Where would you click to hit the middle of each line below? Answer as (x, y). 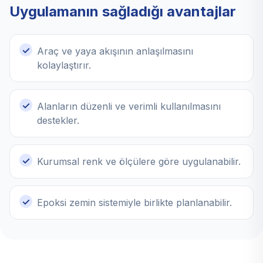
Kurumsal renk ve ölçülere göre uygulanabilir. (139, 162)
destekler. (58, 121)
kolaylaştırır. (64, 65)
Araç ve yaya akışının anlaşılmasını (115, 51)
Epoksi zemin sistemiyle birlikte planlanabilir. (134, 203)
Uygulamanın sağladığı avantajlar (123, 12)
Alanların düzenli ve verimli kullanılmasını (129, 107)
